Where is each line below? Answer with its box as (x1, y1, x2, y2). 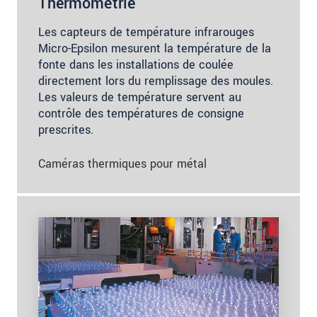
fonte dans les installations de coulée (38, 57, 234, 74)
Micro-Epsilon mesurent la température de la (38, 40, 271, 57)
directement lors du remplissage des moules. (38, 73, 273, 90)
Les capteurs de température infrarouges (38, 24, 254, 41)
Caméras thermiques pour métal (38, 156, 207, 173)
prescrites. (38, 122, 93, 139)
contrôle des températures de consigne (38, 105, 244, 122)
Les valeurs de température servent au (38, 89, 241, 106)
